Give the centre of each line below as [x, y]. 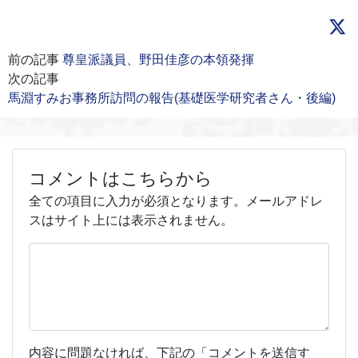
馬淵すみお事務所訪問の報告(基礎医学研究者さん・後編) [172, 98]
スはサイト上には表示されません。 [131, 221]
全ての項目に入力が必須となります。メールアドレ [176, 201]
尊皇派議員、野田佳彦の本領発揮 [158, 60]
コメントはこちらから [121, 179]
